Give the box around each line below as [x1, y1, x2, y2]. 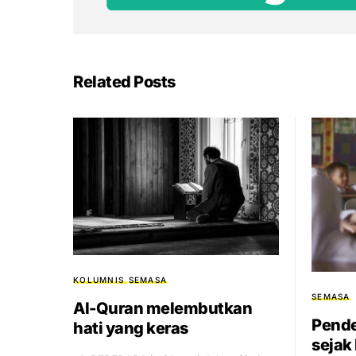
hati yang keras [73, 318, 188, 338]
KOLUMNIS [73, 274, 124, 284]
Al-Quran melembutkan [73, 298, 252, 318]
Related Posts [73, 72, 176, 91]
